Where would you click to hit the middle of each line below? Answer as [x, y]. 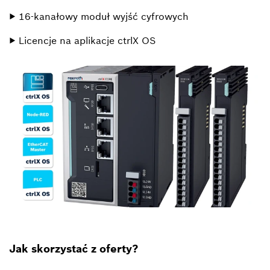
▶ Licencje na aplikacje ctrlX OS [83, 40]
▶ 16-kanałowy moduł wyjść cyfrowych [99, 16]
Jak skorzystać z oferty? [74, 248]
